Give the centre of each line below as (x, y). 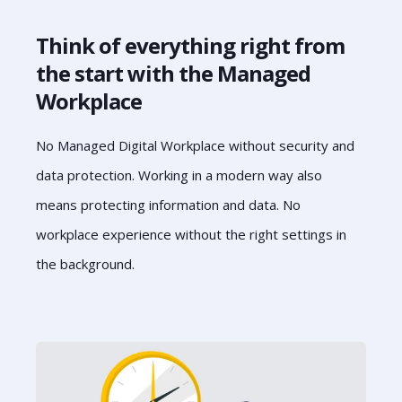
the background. (85, 264)
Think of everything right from (190, 45)
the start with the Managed (173, 73)
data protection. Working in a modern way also (179, 175)
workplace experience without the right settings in (191, 235)
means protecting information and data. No (168, 205)
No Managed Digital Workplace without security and (195, 146)
